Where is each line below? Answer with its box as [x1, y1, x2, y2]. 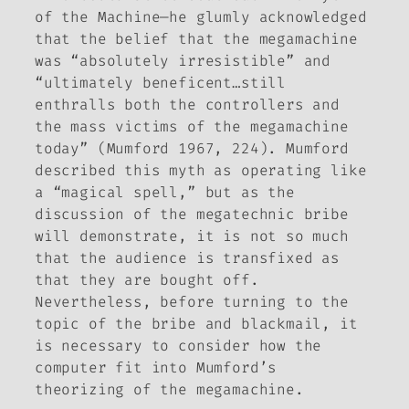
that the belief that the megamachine [35, 28, 358, 48]
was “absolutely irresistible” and [35, 50, 331, 70]
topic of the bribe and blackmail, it [35, 313, 358, 333]
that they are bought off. [35, 269, 259, 289]
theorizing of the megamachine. [35, 379, 304, 399]
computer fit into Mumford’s [35, 357, 278, 377]
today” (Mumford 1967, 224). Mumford [35, 138, 349, 158]
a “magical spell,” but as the [35, 182, 295, 202]
